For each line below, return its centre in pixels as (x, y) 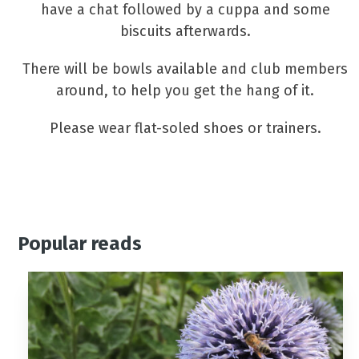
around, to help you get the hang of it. (186, 91)
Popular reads (80, 244)
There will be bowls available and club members (186, 69)
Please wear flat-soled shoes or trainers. (185, 128)
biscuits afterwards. (185, 31)
